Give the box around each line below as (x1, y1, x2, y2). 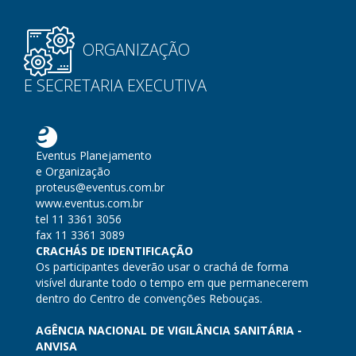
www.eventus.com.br (36, 195, 143, 211)
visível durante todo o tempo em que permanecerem (36, 275, 308, 290)
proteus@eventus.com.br (36, 180, 164, 195)
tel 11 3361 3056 (36, 211, 122, 226)
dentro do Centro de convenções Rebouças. (36, 291, 262, 306)
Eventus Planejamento (36, 148, 152, 163)
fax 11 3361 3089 (36, 227, 125, 242)
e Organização (36, 164, 110, 179)
